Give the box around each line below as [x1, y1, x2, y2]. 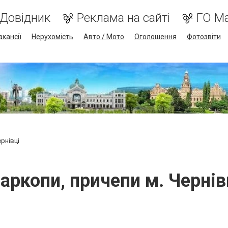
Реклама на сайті [76, 11, 170, 25]
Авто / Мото [83, 33, 124, 41]
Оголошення [134, 33, 177, 41]
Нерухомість [31, 33, 73, 41]
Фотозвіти [186, 33, 221, 41]
